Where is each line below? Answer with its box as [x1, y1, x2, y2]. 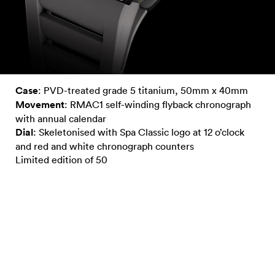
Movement [15, 98, 64, 112]
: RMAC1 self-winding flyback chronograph [64, 98, 251, 111]
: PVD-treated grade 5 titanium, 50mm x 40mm [38, 84, 248, 97]
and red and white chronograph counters [15, 140, 194, 153]
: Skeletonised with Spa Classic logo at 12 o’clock [33, 126, 244, 139]
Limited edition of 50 [15, 153, 107, 166]
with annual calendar [15, 112, 106, 125]
